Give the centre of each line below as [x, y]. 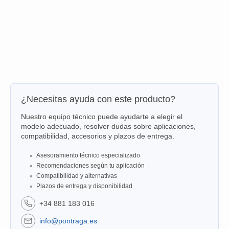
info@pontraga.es [68, 221]
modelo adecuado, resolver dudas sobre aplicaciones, [108, 127]
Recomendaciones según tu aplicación [90, 166]
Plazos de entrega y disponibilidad [84, 186]
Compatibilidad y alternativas [77, 176]
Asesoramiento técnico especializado [88, 156]
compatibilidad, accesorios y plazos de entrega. [98, 136]
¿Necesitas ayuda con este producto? [98, 99]
